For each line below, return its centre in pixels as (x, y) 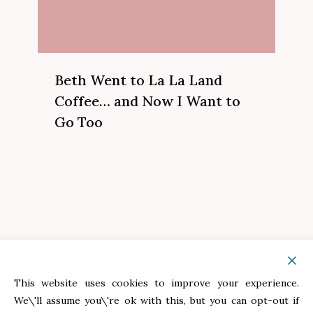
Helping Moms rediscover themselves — (156, 290)
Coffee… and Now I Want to (147, 101)
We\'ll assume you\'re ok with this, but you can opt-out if (156, 300)
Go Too (79, 122)
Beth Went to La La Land (138, 80)
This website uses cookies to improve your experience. (156, 283)
